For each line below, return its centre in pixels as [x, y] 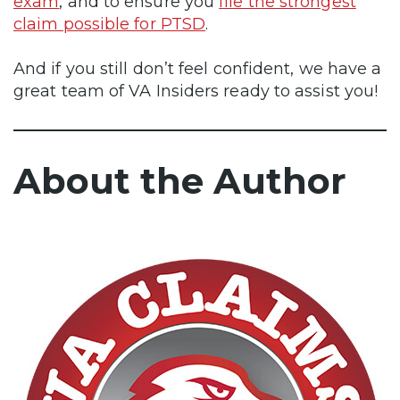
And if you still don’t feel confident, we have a [198, 68]
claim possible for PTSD [110, 24]
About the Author [180, 180]
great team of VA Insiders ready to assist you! [196, 91]
